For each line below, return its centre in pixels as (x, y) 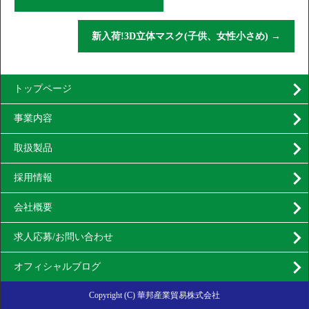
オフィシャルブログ (57, 267)
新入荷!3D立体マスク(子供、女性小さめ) (181, 37)
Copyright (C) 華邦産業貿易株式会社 (154, 296)
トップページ (43, 89)
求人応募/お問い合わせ (63, 237)
